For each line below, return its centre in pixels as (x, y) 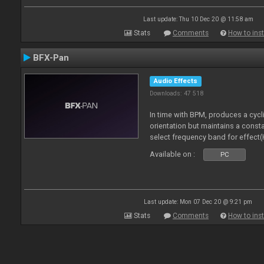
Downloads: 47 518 (177, 93)
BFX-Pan (51, 58)
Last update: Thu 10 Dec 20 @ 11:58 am (198, 19)
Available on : (173, 154)
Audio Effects (176, 81)
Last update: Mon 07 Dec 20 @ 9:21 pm (198, 202)
